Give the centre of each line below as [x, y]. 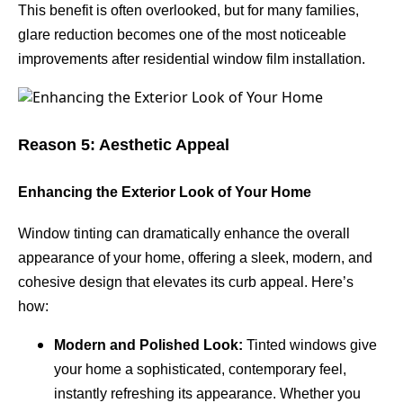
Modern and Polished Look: [148, 345]
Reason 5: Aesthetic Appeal [124, 145]
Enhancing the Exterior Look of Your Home [165, 193]
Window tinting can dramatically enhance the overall [184, 234]
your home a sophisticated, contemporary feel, [200, 370]
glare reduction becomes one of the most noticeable [182, 34]
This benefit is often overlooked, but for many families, [188, 10]
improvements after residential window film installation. [192, 58]
